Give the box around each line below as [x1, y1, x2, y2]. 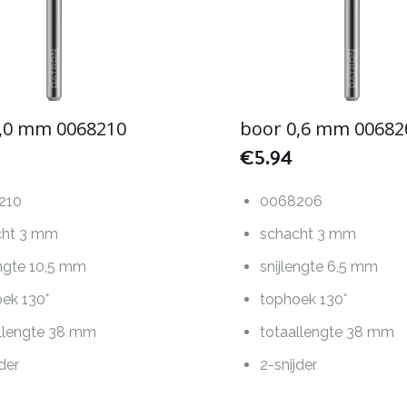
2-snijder [260, 356, 318, 374]
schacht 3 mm [260, 225, 357, 243]
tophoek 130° [260, 291, 348, 309]
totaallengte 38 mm [260, 323, 395, 342]
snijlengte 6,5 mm [260, 258, 379, 276]
